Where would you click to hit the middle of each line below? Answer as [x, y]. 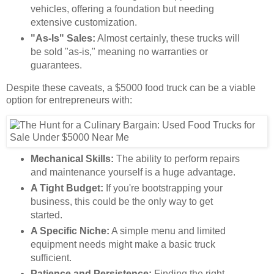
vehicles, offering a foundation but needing [122, 9]
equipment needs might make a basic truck [123, 245]
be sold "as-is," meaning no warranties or [119, 51]
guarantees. [56, 65]
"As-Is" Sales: [63, 38]
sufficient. [51, 258]
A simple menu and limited [167, 231]
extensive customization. [83, 22]
